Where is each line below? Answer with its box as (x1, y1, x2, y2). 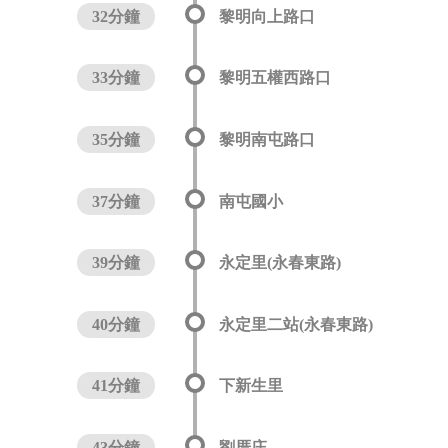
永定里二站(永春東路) (219, 315, 373, 333)
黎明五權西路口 (219, 69, 331, 87)
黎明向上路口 (219, 7, 315, 25)
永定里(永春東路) (219, 254, 341, 272)
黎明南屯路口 (219, 131, 315, 149)
